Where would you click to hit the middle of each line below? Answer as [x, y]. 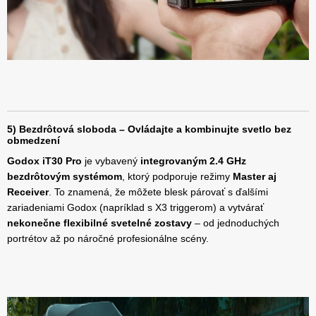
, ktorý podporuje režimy [177, 177]
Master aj [255, 177]
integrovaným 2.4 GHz [193, 161]
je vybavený [111, 161]
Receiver [28, 192]
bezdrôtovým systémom [65, 177]
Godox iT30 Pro [44, 161]
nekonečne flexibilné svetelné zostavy [99, 223]
